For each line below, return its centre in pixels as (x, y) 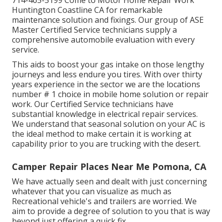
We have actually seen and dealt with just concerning (110, 182)
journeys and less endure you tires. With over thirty (107, 75)
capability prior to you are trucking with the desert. (106, 144)
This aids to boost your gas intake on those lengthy (108, 65)
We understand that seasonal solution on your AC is (109, 124)
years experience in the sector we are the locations (106, 84)
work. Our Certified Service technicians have (93, 104)
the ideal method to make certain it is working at (102, 134)
